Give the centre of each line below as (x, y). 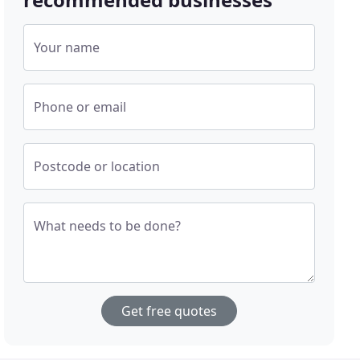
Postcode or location (97, 167)
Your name (67, 48)
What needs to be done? (108, 226)
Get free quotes (170, 311)
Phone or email (80, 107)
